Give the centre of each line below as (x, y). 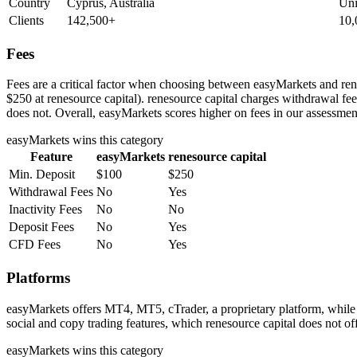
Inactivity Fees (45, 210)
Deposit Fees (41, 227)
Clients (26, 21)
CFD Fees (35, 245)
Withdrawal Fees (51, 192)
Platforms (38, 278)
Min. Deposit (42, 175)
